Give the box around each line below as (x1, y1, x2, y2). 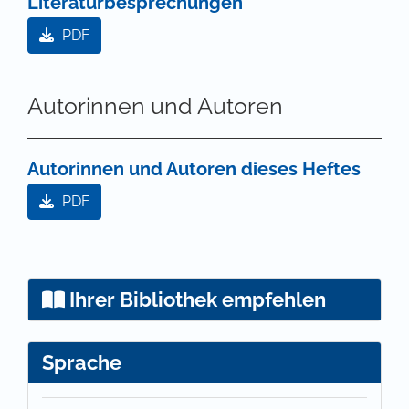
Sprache (42, 351, 121, 375)
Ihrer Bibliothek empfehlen (64, 288, 326, 312)
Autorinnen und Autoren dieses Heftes (27, 158, 361, 181)
